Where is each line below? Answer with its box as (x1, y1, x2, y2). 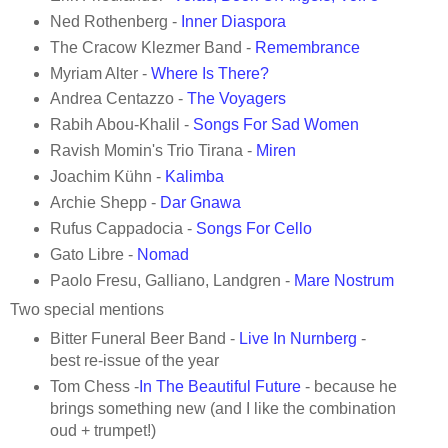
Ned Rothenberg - (49, 12, 181, 30)
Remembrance (254, 38, 360, 56)
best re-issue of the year (49, 351, 219, 369)
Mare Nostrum (293, 272, 394, 290)
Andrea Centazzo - (49, 90, 187, 108)
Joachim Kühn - (49, 168, 165, 186)
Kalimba (164, 168, 224, 186)
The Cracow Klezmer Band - (49, 38, 255, 56)
